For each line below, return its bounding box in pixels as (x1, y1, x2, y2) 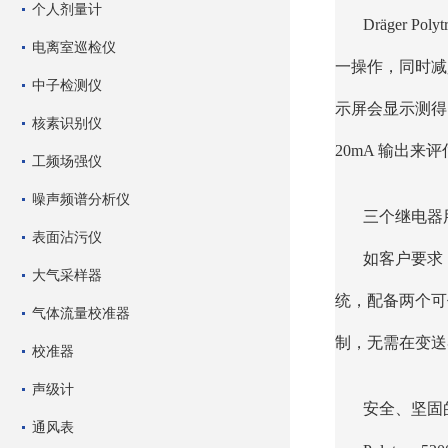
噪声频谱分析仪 (32, 191, 130, 207)
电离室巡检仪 (32, 39, 116, 55)
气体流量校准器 (32, 305, 130, 321)
